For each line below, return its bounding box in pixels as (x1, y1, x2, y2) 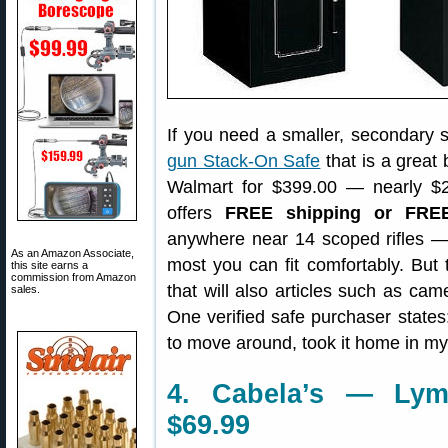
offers (167, 203, 225, 223)
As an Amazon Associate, (11, 247, 134, 259)
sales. (11, 283, 40, 295)
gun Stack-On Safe (167, 151, 321, 171)
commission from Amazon (11, 271, 136, 283)
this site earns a (11, 259, 88, 271)
